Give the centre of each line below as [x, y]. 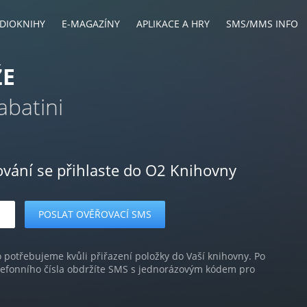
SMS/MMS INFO [262, 24]
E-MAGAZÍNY [91, 24]
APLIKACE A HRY [173, 24]
